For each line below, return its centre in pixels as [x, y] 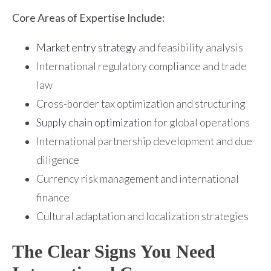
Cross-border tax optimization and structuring [141, 103]
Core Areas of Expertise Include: [88, 18]
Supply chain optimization [94, 122]
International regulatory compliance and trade [142, 66]
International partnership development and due [144, 141]
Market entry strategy [87, 47]
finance [53, 197]
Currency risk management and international [138, 178]
